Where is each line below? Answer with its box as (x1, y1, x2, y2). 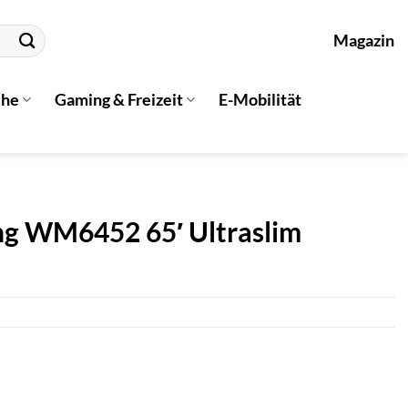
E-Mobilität (219, 89, 302, 109)
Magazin (333, 31, 394, 50)
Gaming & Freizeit (54, 89, 183, 109)
